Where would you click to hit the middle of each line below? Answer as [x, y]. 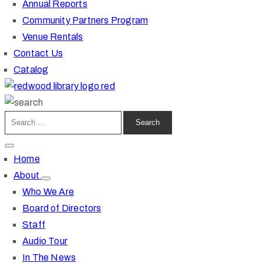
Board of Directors [62, 208]
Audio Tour [45, 241]
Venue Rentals [53, 36]
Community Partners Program [85, 20]
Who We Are [48, 192]
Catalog [31, 69]
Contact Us [38, 53]
